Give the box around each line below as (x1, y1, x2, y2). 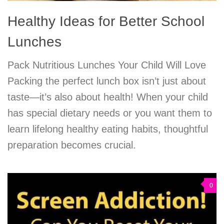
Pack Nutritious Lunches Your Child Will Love (7, 59, 206, 70)
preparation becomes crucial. (7, 139, 136, 150)
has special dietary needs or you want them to (7, 107, 212, 118)
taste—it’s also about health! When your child (7, 91, 208, 102)
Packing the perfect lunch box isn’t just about (7, 75, 206, 86)
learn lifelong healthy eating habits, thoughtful (7, 123, 208, 134)
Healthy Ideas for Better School (7, 13, 204, 29)
